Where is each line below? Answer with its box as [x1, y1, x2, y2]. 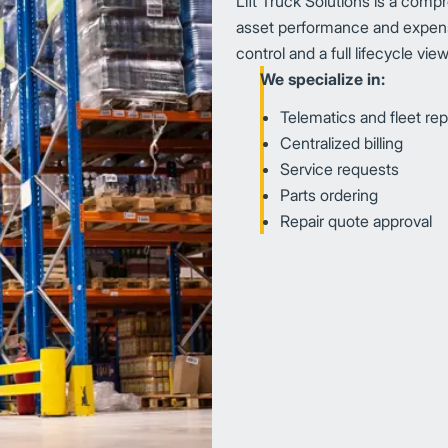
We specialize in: [260, 68, 385, 89]
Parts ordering [280, 184, 378, 205]
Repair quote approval [280, 210, 432, 231]
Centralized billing [280, 132, 403, 153]
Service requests [280, 158, 399, 179]
